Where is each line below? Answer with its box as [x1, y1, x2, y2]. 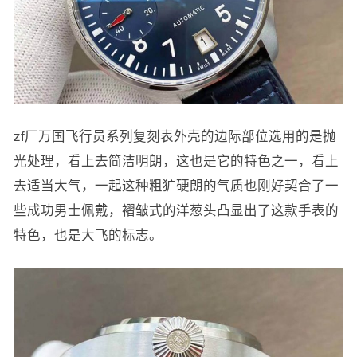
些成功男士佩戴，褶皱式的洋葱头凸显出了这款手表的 [13, 203, 339, 218]
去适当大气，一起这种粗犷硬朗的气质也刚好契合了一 [13, 178, 339, 194]
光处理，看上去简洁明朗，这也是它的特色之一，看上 [13, 154, 339, 169]
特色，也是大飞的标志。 [13, 228, 163, 243]
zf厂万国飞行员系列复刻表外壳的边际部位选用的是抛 [13, 129, 336, 144]
